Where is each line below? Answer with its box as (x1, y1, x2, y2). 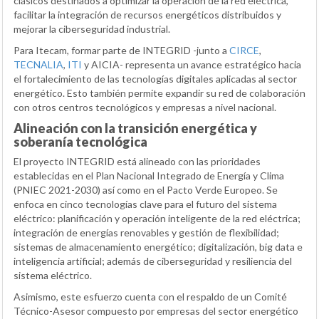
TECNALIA (14, 58, 63, 71)
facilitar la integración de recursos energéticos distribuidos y (14, 9, 281, 21)
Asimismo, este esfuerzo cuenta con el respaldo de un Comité (14, 291, 287, 303)
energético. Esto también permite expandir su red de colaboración (14, 87, 305, 100)
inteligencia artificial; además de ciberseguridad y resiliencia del (14, 255, 292, 268)
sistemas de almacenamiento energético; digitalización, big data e (14, 241, 303, 253)
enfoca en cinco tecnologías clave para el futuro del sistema (14, 198, 277, 211)
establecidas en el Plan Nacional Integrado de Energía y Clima (14, 169, 284, 182)
